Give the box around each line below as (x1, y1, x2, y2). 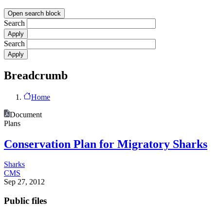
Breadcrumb (4, 69, 68, 82)
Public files (4, 196, 47, 206)
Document (10, 110, 42, 119)
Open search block (8, 9, 61, 17)
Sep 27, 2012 (4, 178, 45, 186)
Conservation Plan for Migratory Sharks (4, 137, 207, 150)
